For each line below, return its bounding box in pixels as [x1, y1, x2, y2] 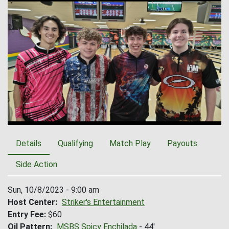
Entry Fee [8, 210, 44, 220]
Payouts [167, 139, 197, 149]
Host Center [8, 197, 55, 208]
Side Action [16, 159, 57, 170]
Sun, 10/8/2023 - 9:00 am [8, 185, 99, 195]
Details [16, 139, 41, 149]
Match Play [109, 139, 151, 149]
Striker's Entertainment [61, 197, 145, 208]
